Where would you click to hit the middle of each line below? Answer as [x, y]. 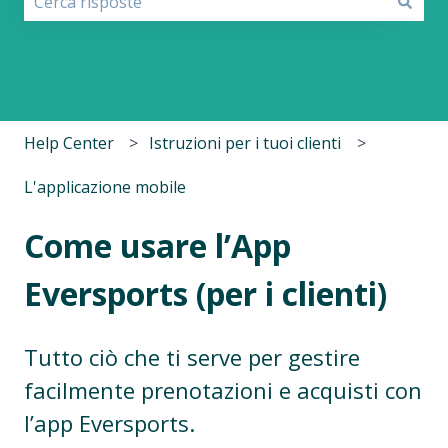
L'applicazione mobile [105, 187]
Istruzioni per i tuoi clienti [245, 142]
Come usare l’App [157, 246]
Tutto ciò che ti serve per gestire [192, 356]
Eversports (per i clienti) [205, 294]
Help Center [69, 142]
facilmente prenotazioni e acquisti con [223, 389]
